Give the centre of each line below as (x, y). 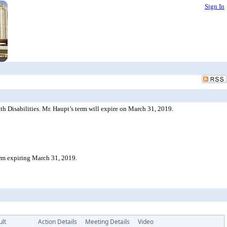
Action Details (58, 222)
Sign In (215, 6)
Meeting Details (107, 222)
